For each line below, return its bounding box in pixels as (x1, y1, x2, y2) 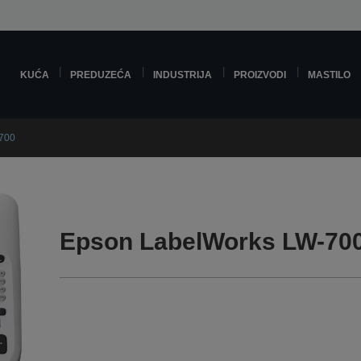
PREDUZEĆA (70, 69, 132, 80)
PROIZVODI (234, 69, 287, 80)
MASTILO (308, 69, 351, 80)
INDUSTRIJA (153, 69, 213, 80)
